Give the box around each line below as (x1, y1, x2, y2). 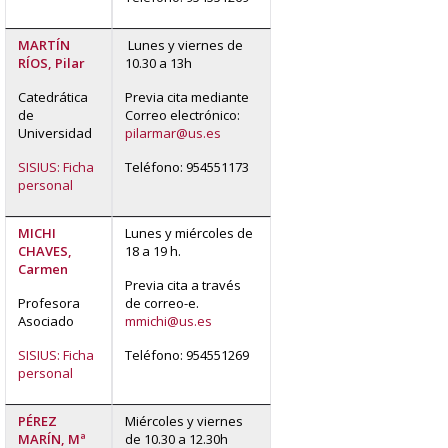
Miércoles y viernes (125, 411, 243, 430)
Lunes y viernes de (125, 35, 243, 54)
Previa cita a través (125, 275, 241, 294)
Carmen (18, 259, 68, 278)
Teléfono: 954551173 (125, 157, 249, 176)
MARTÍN (18, 35, 70, 54)
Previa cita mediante (125, 87, 249, 106)
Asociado (18, 311, 74, 330)
